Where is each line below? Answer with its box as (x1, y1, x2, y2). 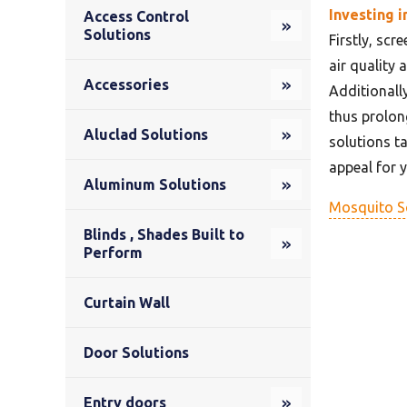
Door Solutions (84, 344, 189, 362)
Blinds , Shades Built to (84, 226, 244, 243)
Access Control (84, 8, 189, 25)
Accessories (84, 76, 169, 94)
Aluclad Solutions (84, 126, 208, 144)
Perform (84, 244, 143, 262)
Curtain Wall (84, 294, 170, 312)
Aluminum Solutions (84, 176, 226, 194)
